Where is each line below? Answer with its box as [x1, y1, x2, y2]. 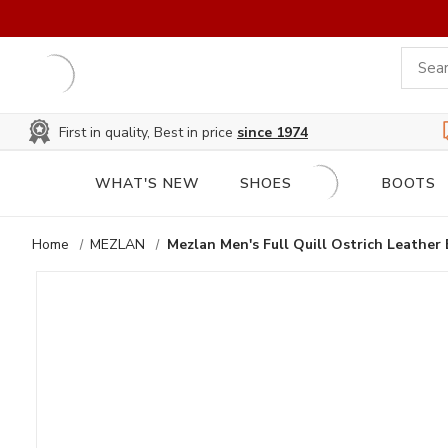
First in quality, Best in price [59, 122, 237, 142]
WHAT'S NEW [95, 174, 200, 194]
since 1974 [237, 122, 308, 142]
